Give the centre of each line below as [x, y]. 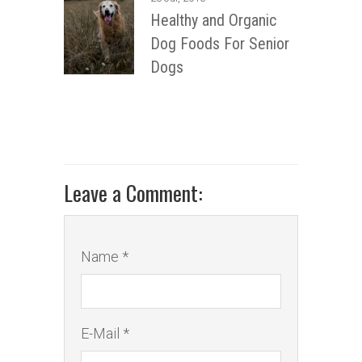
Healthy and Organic [213, 20]
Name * [105, 256]
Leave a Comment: [133, 192]
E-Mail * [105, 333]
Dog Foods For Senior [220, 43]
